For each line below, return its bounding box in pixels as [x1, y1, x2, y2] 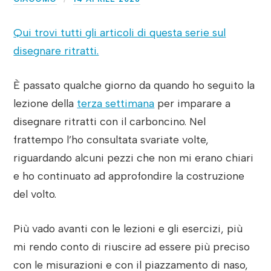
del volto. [13, 188, 57, 201]
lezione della [13, 97, 77, 110]
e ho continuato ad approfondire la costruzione [13, 169, 245, 183]
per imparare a [154, 97, 231, 110]
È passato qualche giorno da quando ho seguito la [13, 79, 255, 92]
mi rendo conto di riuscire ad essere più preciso [13, 240, 250, 253]
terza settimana [77, 97, 155, 110]
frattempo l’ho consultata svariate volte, [13, 133, 209, 146]
